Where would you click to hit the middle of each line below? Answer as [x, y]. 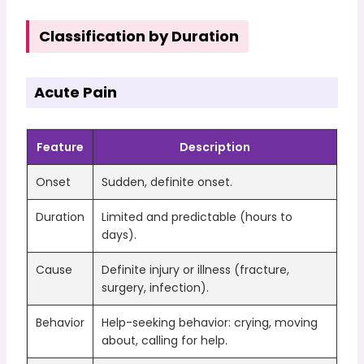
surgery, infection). [156, 287]
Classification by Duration [139, 36]
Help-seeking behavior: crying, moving [210, 322]
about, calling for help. [165, 340]
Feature [61, 147]
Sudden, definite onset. [167, 182]
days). [119, 234]
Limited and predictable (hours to [197, 217]
